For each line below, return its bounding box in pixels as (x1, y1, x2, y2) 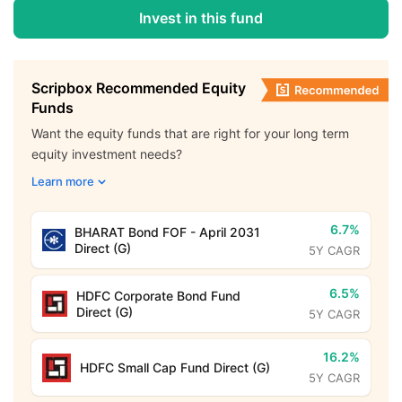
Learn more (31, 174, 94, 188)
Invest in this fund (139, 9, 263, 27)
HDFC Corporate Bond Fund (76, 287, 241, 303)
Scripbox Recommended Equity (31, 79, 246, 97)
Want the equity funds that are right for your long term (31, 126, 349, 141)
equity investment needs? (31, 146, 182, 162)
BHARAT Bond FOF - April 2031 (74, 223, 260, 240)
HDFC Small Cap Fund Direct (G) (80, 359, 270, 375)
